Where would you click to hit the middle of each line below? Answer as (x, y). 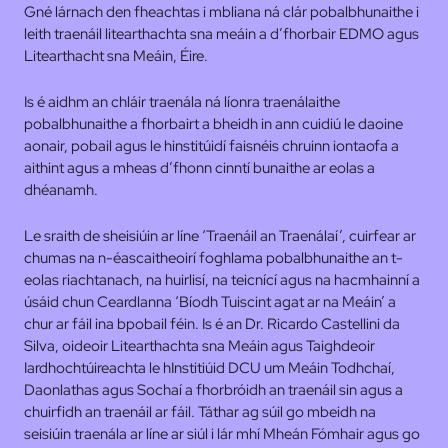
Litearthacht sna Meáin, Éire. (116, 56)
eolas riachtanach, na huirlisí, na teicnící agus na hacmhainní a (222, 280)
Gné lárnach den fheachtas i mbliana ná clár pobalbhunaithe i (221, 12)
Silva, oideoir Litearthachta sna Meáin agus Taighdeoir (199, 346)
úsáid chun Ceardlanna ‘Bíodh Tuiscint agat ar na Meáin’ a (210, 302)
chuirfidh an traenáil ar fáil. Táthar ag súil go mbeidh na (200, 412)
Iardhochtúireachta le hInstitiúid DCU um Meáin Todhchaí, (209, 368)
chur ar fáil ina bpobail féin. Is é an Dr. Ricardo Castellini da (212, 324)
